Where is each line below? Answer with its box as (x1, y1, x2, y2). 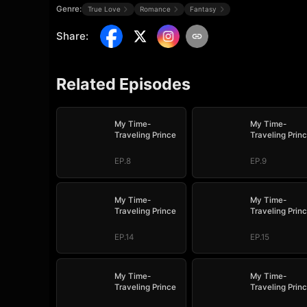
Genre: (56, 3, 82, 14)
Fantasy (190, 4, 217, 13)
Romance (139, 4, 171, 13)
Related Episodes (56, 73, 191, 94)
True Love (87, 4, 121, 13)
